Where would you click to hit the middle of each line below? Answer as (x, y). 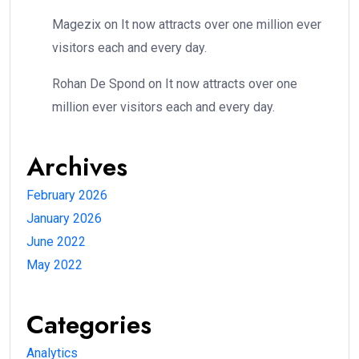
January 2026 (64, 219)
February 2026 (67, 196)
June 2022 (56, 242)
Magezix (77, 25)
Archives (77, 167)
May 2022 (54, 265)
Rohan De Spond (99, 84)
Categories (89, 325)
